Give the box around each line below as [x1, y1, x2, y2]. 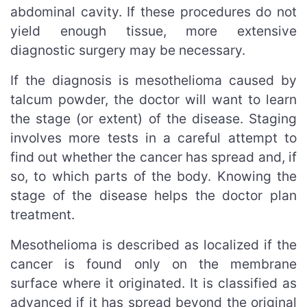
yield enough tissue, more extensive [10, 22, 297, 39]
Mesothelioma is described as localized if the [10, 236, 297, 253]
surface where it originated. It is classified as [10, 274, 297, 291]
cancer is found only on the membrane [10, 255, 297, 272]
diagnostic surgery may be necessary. [10, 41, 245, 58]
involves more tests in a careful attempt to [10, 129, 297, 146]
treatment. [10, 206, 75, 223]
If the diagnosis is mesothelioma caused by [10, 71, 297, 88]
